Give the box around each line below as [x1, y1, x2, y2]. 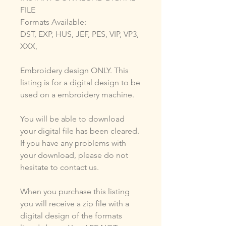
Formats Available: [20, 17, 86, 27]
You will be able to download [20, 114, 125, 124]
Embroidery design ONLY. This [20, 65, 129, 75]
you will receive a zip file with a [20, 198, 129, 208]
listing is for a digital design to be [20, 77, 140, 87]
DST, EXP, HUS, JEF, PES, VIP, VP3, [20, 29, 139, 39]
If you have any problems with [20, 138, 126, 148]
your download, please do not [20, 150, 128, 160]
